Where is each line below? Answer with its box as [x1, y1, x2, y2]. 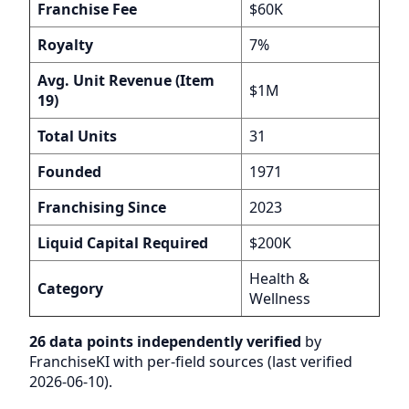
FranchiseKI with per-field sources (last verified [29, 351, 352, 372]
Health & [249, 267, 309, 288]
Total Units [37, 125, 117, 146]
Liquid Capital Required [37, 232, 208, 253]
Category [37, 278, 103, 299]
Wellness [249, 288, 310, 309]
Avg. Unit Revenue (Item [37, 69, 215, 90]
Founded [37, 161, 101, 182]
